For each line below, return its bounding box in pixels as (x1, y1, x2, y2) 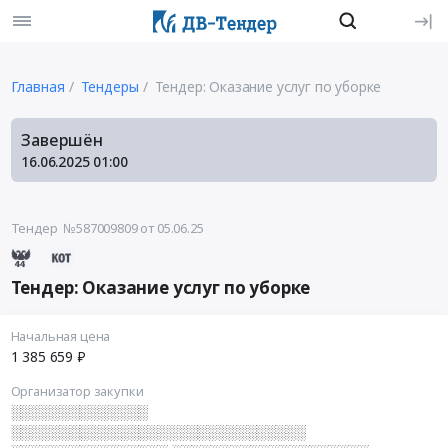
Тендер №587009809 (10, 219, 138, 238)
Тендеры (80, 76, 139, 96)
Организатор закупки (10, 382, 144, 401)
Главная (10, 76, 65, 96)
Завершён (21, 128, 103, 151)
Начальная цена (10, 327, 111, 346)
